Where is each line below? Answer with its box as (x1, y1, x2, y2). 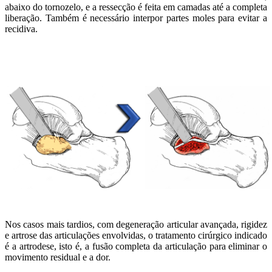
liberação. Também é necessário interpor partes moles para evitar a (5, 13, 267, 24)
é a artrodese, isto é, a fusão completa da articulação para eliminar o (5, 240, 267, 251)
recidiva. (5, 24, 38, 35)
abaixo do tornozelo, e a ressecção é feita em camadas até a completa (5, 2, 267, 13)
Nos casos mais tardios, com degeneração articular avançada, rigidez (5, 219, 267, 229)
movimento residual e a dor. (5, 251, 110, 262)
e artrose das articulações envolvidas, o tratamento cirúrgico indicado (5, 229, 267, 240)
